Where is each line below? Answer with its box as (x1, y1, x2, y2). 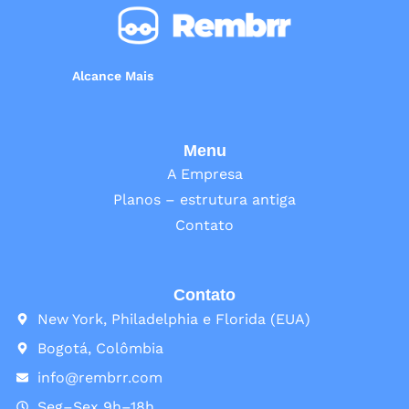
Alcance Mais (71, 68, 153, 83)
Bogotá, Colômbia (37, 339, 164, 357)
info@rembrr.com (37, 368, 163, 386)
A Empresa (166, 164, 243, 183)
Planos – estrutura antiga (113, 190, 296, 208)
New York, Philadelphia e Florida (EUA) (37, 309, 311, 328)
